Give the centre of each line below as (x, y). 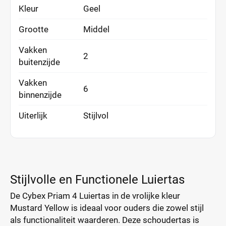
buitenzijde (39, 62)
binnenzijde (40, 95)
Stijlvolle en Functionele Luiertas (97, 180)
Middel (96, 29)
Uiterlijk (33, 116)
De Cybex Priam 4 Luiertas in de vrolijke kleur (95, 196)
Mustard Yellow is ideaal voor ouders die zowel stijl (107, 208)
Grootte (34, 29)
